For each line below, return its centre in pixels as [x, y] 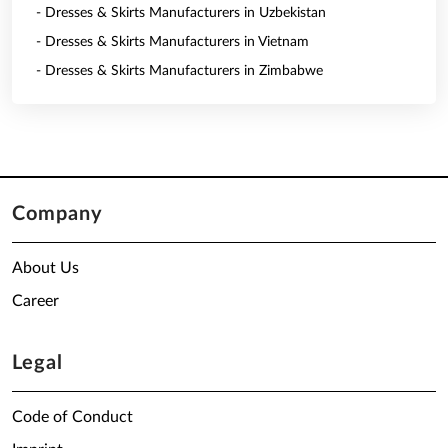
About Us [45, 268]
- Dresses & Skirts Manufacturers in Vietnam [172, 42]
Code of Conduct [72, 417]
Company [57, 214]
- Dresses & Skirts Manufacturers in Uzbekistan [181, 13]
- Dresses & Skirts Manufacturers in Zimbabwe [179, 71]
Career [35, 301]
